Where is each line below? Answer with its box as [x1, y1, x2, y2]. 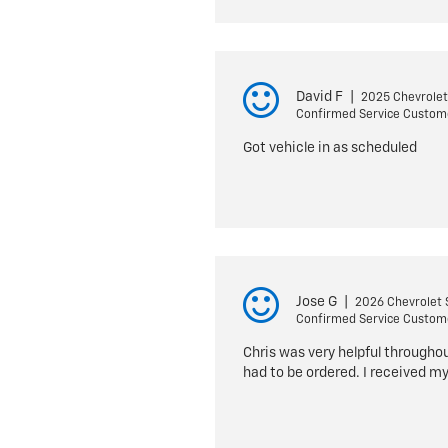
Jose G [295, 295, 337, 309]
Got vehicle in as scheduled [242, 141, 417, 155]
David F [295, 90, 343, 104]
